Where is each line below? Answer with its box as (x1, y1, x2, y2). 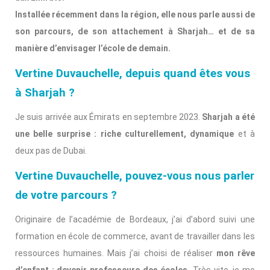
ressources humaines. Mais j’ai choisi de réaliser (15, 248, 216, 258)
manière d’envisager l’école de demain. (15, 43, 171, 53)
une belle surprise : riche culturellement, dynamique (15, 128, 234, 139)
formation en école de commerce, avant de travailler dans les (15, 231, 255, 241)
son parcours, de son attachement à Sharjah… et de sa (15, 26, 255, 36)
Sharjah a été (202, 111, 256, 122)
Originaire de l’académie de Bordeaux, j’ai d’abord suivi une (15, 214, 255, 224)
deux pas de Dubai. (15, 145, 87, 155)
